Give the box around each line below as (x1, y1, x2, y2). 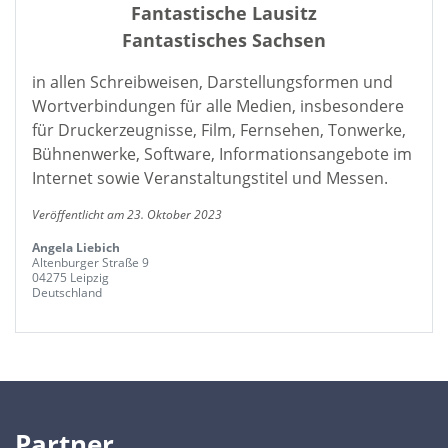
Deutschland (32, 284, 102, 301)
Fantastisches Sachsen (122, 28, 326, 52)
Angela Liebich (32, 239, 120, 256)
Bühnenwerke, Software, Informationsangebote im (32, 143, 412, 165)
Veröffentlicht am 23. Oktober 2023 (32, 206, 222, 223)
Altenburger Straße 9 (32, 254, 149, 271)
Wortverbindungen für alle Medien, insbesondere (32, 95, 404, 117)
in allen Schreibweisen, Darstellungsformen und (32, 71, 393, 93)
